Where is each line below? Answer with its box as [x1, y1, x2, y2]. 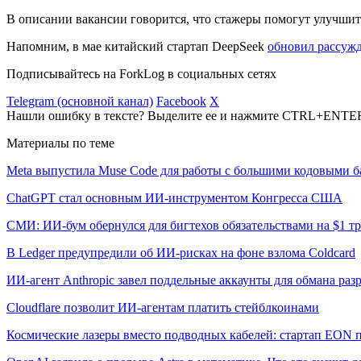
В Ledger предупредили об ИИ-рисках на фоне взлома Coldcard [6, 245, 355, 259]
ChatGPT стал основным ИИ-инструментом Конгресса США [6, 190, 342, 205]
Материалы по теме [6, 135, 114, 150]
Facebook [156, 93, 206, 108]
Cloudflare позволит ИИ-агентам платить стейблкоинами [6, 300, 319, 314]
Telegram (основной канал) [6, 93, 153, 108]
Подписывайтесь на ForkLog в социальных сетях [6, 66, 276, 81]
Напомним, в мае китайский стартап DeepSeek [6, 39, 268, 53]
